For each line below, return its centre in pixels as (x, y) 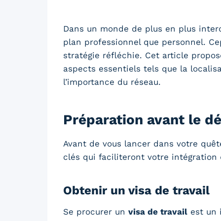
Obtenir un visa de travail (136, 190)
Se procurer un (96, 211)
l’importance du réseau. (112, 82)
